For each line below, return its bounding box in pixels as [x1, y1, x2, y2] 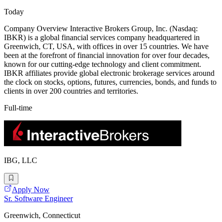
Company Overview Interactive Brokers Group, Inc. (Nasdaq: [4, 24, 198, 33]
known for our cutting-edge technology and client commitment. [4, 60, 201, 69]
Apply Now [12, 185, 50, 194]
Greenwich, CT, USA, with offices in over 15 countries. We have [4, 42, 209, 51]
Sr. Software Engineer [4, 194, 73, 203]
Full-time [4, 104, 32, 112]
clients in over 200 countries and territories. [4, 87, 138, 96]
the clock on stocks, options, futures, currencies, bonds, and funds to [4, 78, 217, 87]
